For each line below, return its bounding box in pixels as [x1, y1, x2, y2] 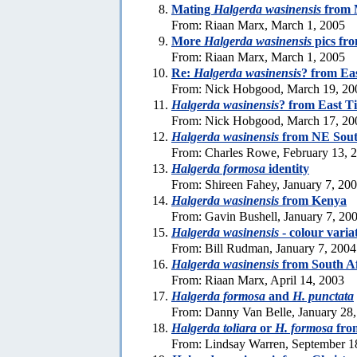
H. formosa [275, 320, 333, 335]
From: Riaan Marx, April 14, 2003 [171, 273, 344, 287]
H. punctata [292, 288, 354, 303]
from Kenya [279, 193, 347, 207]
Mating [171, 2, 214, 16]
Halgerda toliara [171, 320, 257, 335]
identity [265, 161, 309, 175]
